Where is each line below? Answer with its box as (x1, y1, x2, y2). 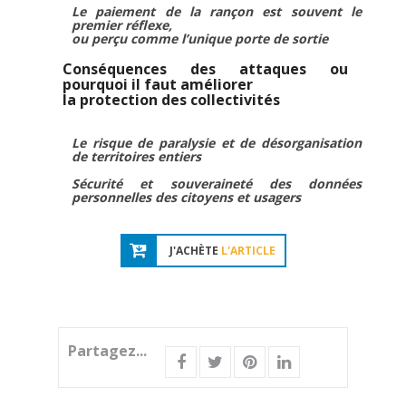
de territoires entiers (72, 148, 201, 165)
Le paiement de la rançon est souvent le (72, 3, 362, 20)
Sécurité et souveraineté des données (72, 175, 362, 192)
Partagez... (68, 341, 147, 361)
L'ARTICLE (220, 243, 275, 258)
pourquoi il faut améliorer (63, 74, 253, 94)
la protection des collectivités (63, 90, 280, 110)
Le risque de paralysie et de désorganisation (72, 134, 362, 151)
